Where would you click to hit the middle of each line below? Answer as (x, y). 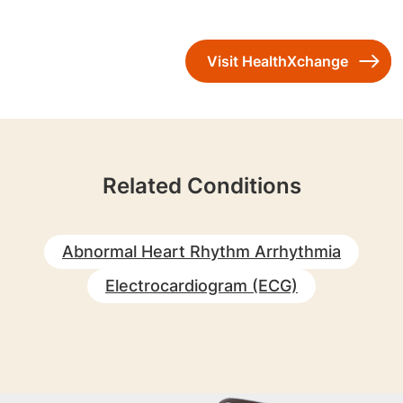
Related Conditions (201, 185)
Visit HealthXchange (277, 61)
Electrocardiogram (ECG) (201, 285)
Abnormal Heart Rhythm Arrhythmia (201, 251)
